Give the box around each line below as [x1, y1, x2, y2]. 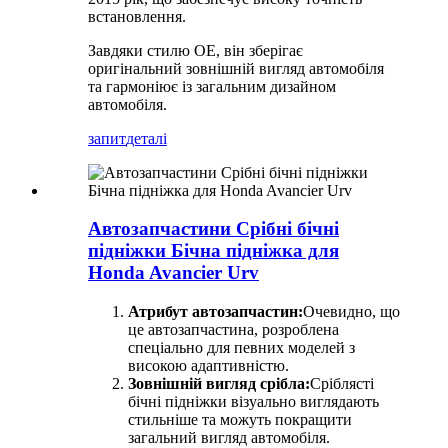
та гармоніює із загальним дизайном [88, 77, 336, 95]
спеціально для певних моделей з [128, 339, 355, 357]
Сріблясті [310, 375, 374, 393]
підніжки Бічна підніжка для [88, 240, 339, 262]
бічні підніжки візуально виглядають [128, 393, 379, 411]
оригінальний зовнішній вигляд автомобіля [88, 59, 384, 77]
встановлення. [88, 7, 186, 25]
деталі [126, 129, 167, 147]
